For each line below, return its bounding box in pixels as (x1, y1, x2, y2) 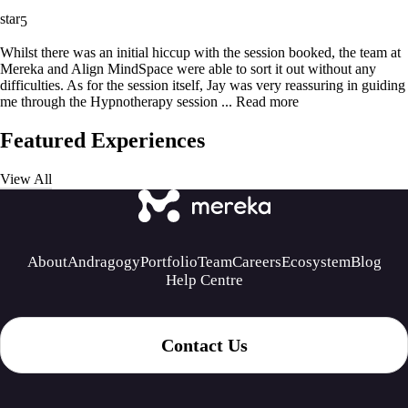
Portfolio (139, 252, 198, 270)
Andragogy (66, 252, 140, 270)
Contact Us (160, 334, 248, 355)
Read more (236, 93, 299, 109)
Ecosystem (280, 252, 351, 270)
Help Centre (165, 270, 243, 289)
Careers (231, 252, 281, 270)
